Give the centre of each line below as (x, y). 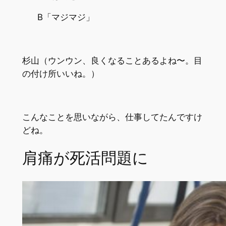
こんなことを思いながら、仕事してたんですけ (112, 117)
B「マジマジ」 (66, 17)
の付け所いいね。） (61, 74)
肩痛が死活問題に (85, 159)
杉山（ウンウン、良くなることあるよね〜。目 (112, 61)
